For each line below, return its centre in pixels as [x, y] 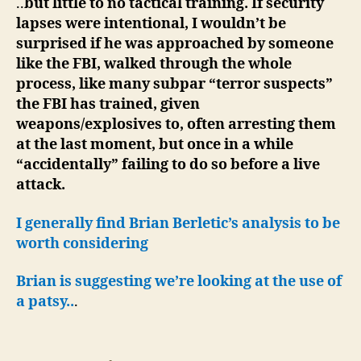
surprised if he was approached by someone [175, 44]
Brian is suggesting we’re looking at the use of [179, 282]
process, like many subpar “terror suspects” [174, 84]
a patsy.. [45, 302]
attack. [41, 185]
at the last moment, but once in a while [155, 145]
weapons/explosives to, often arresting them [176, 124]
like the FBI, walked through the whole [154, 64]
